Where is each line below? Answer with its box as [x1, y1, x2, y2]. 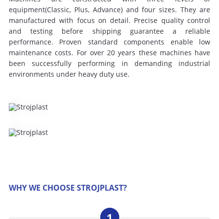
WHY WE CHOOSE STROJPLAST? [9, 182, 127, 193]
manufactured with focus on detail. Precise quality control [9, 16, 210, 25]
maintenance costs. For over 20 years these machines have [9, 48, 210, 57]
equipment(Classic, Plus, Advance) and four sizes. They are [9, 5, 210, 14]
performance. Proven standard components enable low [9, 37, 210, 46]
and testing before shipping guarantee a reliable [9, 26, 210, 36]
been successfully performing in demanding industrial [9, 59, 210, 68]
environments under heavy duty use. [9, 69, 130, 79]
